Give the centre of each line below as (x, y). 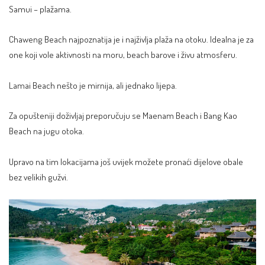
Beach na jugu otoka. (46, 131)
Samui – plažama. (40, 9)
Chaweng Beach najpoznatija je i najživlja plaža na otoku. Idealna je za (131, 39)
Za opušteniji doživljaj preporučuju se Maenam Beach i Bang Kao (123, 116)
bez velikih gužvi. (38, 177)
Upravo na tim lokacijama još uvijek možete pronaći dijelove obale (126, 161)
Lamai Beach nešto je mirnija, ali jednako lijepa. (93, 85)
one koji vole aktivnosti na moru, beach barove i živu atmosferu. (123, 55)
